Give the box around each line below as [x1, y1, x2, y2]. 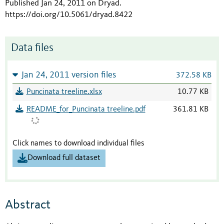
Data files [11, 42, 53, 53]
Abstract [5, 198, 50, 212]
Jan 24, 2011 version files [21, 70, 116, 79]
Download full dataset [27, 153, 100, 162]
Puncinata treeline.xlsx [26, 87, 102, 96]
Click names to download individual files [12, 139, 144, 147]
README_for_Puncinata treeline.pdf [26, 105, 145, 113]
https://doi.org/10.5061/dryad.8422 [5, 10, 132, 19]
